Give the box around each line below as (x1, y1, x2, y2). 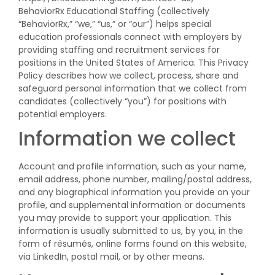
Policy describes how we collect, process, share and (18, 69, 239, 82)
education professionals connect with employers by (18, 31, 242, 43)
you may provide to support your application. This (18, 212, 231, 224)
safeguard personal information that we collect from (18, 82, 247, 95)
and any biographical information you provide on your (18, 186, 250, 198)
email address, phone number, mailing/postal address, (18, 173, 252, 185)
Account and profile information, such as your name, (18, 160, 246, 172)
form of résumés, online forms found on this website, (18, 238, 247, 250)
